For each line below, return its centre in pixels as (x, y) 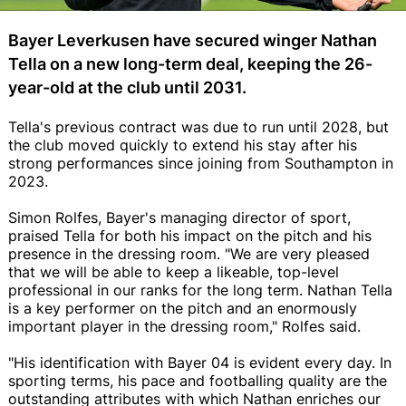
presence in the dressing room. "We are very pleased (189, 253)
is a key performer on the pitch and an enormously (183, 308)
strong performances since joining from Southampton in (201, 163)
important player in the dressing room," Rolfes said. (184, 326)
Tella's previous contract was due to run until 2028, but (198, 126)
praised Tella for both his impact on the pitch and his (190, 235)
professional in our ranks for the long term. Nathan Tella (200, 290)
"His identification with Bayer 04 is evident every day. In (200, 362)
